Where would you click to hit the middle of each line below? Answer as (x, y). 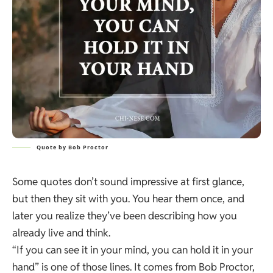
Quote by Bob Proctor (73, 147)
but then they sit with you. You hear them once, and (128, 199)
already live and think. (61, 233)
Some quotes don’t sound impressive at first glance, (128, 182)
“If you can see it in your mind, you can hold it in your (133, 250)
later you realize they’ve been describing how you (125, 216)
